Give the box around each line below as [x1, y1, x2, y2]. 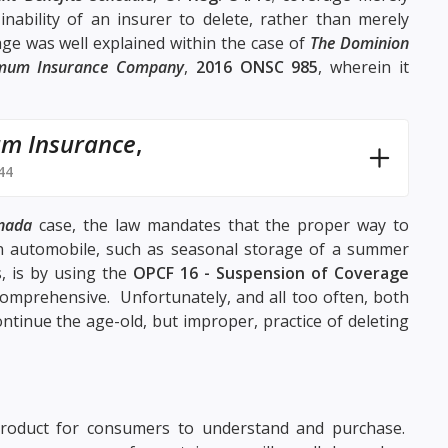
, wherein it [318, 55, 410, 78]
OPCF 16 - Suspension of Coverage [133, 261, 409, 284]
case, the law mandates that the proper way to [32, 213, 409, 236]
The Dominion [310, 31, 410, 54]
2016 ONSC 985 [195, 55, 319, 78]
